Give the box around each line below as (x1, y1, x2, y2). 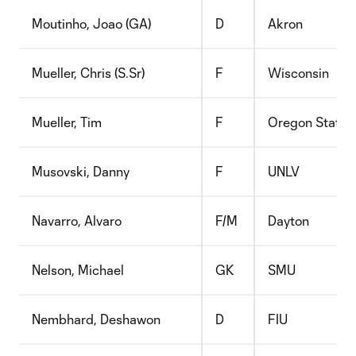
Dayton (268, 213, 309, 228)
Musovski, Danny (32, 164, 130, 179)
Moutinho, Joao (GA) (32, 16, 151, 31)
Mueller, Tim (32, 114, 102, 130)
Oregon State (268, 114, 347, 130)
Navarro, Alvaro (32, 213, 122, 228)
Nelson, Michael (32, 262, 124, 277)
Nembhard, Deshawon (32, 311, 161, 327)
